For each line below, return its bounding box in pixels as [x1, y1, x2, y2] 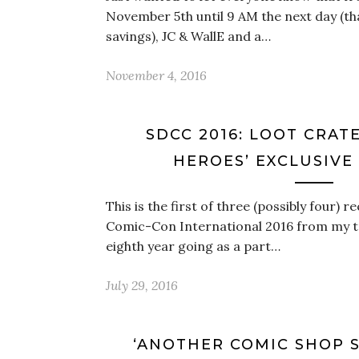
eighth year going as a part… [106, 238, 280, 254]
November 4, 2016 [106, 67, 207, 83]
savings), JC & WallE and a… [106, 28, 271, 44]
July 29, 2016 [106, 277, 178, 293]
